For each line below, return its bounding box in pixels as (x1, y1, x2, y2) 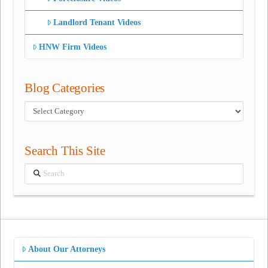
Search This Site (25, 143, 105, 158)
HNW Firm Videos (39, 42, 107, 51)
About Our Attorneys (28, 244, 106, 254)
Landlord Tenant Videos (53, 18, 141, 28)
